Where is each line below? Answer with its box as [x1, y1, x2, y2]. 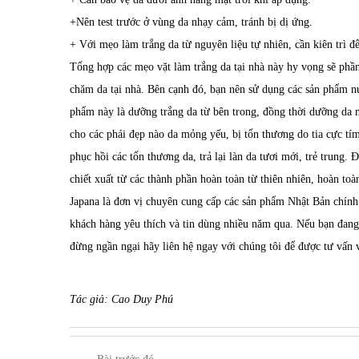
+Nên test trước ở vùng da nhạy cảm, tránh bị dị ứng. [70, 15, 313, 28]
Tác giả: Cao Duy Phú [70, 292, 173, 305]
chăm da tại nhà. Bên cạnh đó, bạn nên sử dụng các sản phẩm [70, 83, 351, 95]
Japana [70, 195, 99, 208]
